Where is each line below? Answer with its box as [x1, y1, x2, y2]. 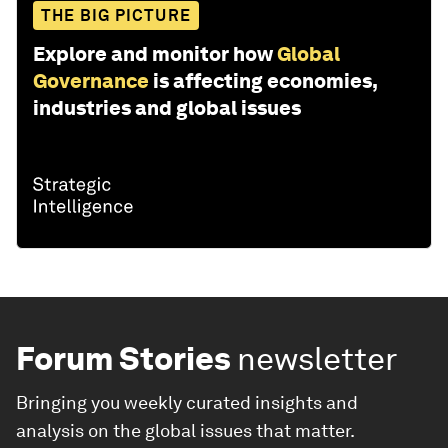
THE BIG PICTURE [41, 6, 191, 26]
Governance [33, 69, 149, 94]
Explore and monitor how [33, 42, 273, 67]
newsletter [237, 339, 398, 379]
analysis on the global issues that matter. [16, 420, 355, 442]
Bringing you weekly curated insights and [16, 392, 358, 414]
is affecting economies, [153, 69, 377, 94]
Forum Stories [16, 339, 231, 379]
